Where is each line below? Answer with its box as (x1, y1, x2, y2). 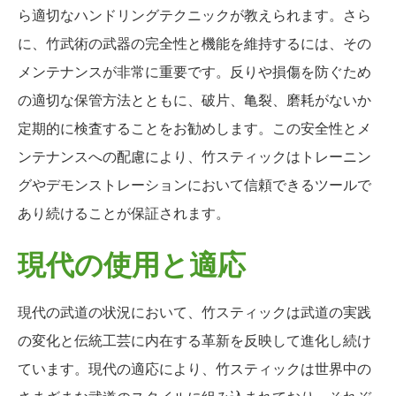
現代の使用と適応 (18, 240, 246, 283)
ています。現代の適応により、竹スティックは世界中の (18, 358, 371, 378)
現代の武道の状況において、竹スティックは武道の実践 (18, 301, 371, 322)
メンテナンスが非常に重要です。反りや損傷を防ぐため (18, 61, 371, 81)
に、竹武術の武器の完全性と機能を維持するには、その (18, 33, 371, 53)
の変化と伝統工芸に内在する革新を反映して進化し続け (18, 330, 371, 350)
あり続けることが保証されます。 (18, 202, 230, 223)
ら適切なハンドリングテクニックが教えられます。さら (18, 4, 371, 25)
